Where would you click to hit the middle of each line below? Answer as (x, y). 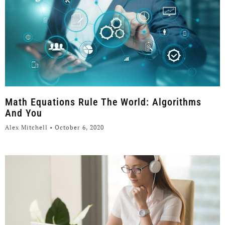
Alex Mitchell (27, 128)
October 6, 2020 (78, 128)
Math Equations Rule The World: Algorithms (103, 102)
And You (24, 113)
